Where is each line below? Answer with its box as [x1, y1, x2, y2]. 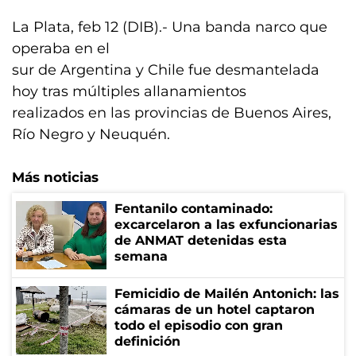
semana [114, 249, 168, 264]
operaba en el [12, 40, 110, 57]
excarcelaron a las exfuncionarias [114, 217, 338, 232]
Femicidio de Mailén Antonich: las [114, 286, 339, 301]
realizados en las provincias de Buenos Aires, [12, 104, 331, 122]
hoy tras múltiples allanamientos [12, 83, 246, 100]
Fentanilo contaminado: [114, 201, 273, 216]
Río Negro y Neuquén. [12, 126, 170, 143]
